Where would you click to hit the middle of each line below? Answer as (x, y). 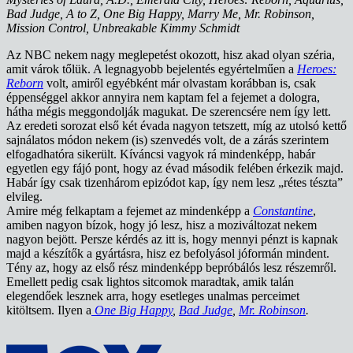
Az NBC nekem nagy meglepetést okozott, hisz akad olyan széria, (171, 55)
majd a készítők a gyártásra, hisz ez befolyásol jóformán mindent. (168, 254)
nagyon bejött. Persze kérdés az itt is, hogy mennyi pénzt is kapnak (172, 240)
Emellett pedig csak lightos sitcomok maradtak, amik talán (150, 282)
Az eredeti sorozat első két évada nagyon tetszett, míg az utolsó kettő (176, 126)
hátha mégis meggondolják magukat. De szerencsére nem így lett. (169, 112)
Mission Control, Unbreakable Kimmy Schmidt (123, 28)
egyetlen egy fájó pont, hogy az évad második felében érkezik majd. (175, 169)
